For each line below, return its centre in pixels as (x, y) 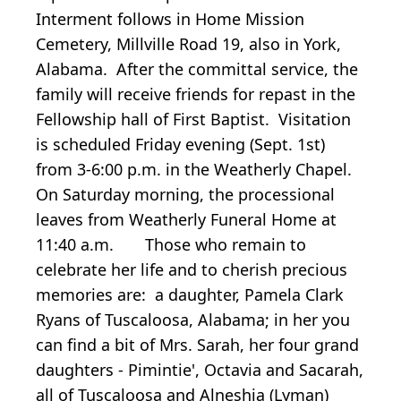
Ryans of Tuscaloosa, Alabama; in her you (193, 319)
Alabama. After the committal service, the (197, 68)
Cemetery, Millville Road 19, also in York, (188, 43)
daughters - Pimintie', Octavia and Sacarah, (200, 369)
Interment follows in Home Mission (170, 18)
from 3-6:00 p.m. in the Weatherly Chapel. (196, 169)
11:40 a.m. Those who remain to (171, 244)
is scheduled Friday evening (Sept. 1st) (180, 144)
